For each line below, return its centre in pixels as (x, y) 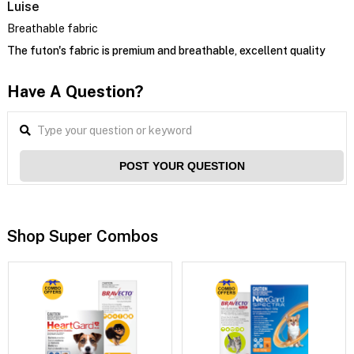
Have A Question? (75, 91)
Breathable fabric (52, 28)
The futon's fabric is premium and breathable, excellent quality (166, 50)
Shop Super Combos (82, 236)
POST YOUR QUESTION (182, 166)
